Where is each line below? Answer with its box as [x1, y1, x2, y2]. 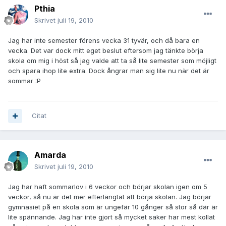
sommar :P [8, 77, 41, 85]
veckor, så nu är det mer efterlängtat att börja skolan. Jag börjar [8, 193, 211, 201]
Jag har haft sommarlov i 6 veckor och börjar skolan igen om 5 [8, 183, 207, 191]
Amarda [34, 150, 66, 160]
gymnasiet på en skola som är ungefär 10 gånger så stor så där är [8, 203, 218, 211]
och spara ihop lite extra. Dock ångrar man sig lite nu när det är [8, 67, 209, 75]
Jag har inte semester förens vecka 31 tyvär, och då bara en [8, 36, 200, 45]
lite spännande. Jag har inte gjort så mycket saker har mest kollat [8, 213, 215, 221]
